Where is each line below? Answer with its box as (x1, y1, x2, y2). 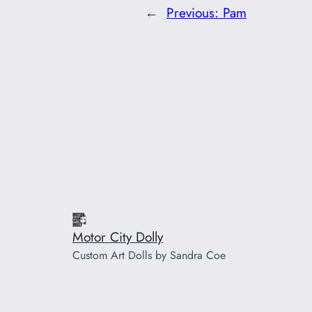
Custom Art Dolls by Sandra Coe (72, 247, 226, 264)
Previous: (166, 3, 223, 23)
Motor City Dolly (72, 227, 163, 247)
